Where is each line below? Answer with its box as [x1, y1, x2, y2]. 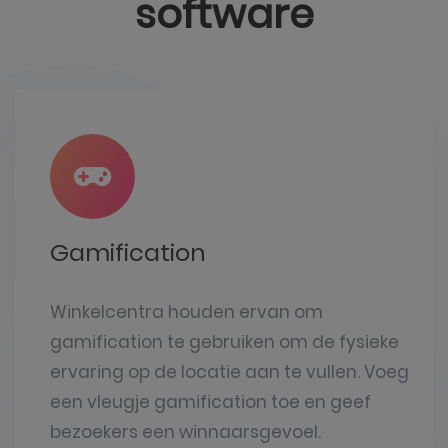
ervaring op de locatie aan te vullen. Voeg [50, 360, 409, 384]
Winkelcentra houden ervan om [50, 300, 323, 324]
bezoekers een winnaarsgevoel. [50, 420, 321, 444]
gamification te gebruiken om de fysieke [50, 330, 399, 354]
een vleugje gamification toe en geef [50, 390, 371, 414]
